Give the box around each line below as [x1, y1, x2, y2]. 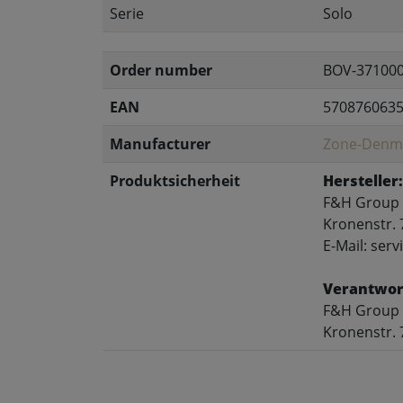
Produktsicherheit [110, 171, 240, 191]
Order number [110, 60, 212, 80]
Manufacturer [110, 134, 210, 154]
